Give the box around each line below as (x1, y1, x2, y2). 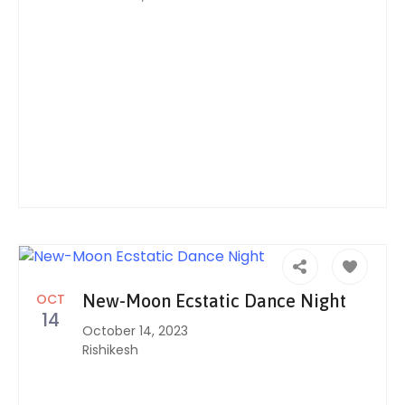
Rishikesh (82, 341, 138, 360)
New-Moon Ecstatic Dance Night (82, 290, 346, 312)
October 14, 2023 (82, 322, 188, 341)
